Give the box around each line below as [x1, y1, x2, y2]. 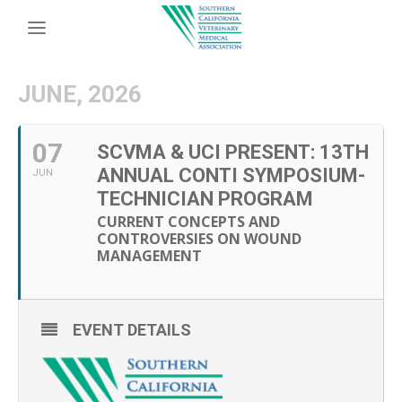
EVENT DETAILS [73, 320, 191, 339]
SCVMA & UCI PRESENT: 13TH [97, 141, 369, 163]
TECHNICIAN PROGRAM [97, 188, 313, 210]
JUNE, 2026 [18, 81, 142, 108]
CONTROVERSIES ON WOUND [97, 229, 301, 249]
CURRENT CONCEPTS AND [97, 212, 280, 232]
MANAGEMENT [97, 246, 202, 266]
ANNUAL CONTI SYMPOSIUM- [97, 164, 365, 187]
